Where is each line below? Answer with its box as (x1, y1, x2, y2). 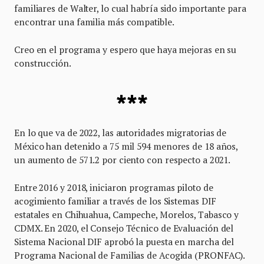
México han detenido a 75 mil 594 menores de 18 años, (14, 140, 238, 152)
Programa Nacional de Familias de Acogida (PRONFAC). (14, 249, 247, 261)
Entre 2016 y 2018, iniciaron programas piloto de (14, 181, 213, 193)
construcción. (14, 57, 71, 70)
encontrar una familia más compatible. (14, 16, 176, 28)
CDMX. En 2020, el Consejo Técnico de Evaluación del (14, 222, 234, 234)
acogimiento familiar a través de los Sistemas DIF (14, 194, 216, 207)
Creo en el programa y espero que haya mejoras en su (14, 44, 237, 56)
